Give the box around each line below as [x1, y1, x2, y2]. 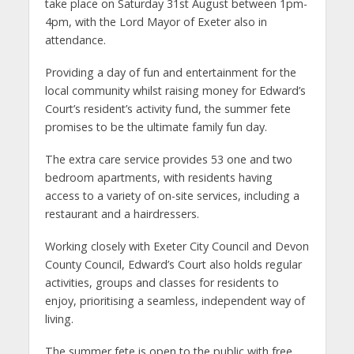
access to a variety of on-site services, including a [44, 188, 299, 204]
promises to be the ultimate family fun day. [44, 119, 267, 135]
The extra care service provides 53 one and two [44, 152, 292, 168]
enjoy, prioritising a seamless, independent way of [44, 293, 305, 309]
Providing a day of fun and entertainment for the [44, 65, 296, 81]
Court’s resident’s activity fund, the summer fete [44, 101, 291, 117]
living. [44, 311, 73, 327]
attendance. [44, 32, 106, 48]
